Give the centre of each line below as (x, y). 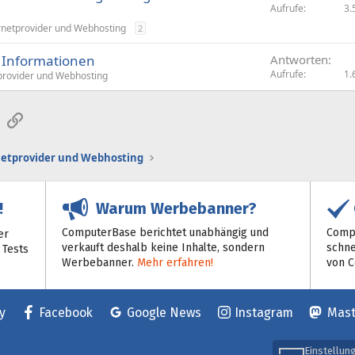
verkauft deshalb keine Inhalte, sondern (164, 247)
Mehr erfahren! (176, 262)
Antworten (299, 59)
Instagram (264, 313)
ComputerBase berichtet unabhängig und (166, 232)
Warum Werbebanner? (173, 208)
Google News (164, 313)
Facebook (66, 313)
